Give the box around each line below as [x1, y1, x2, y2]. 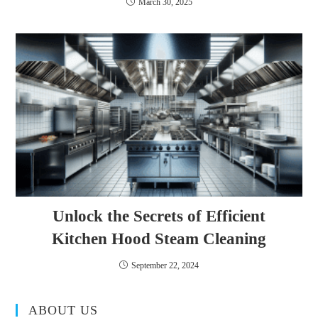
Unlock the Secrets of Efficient [53, 207, 265, 226]
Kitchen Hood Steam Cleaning [52, 230, 266, 248]
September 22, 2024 [131, 261, 199, 271]
